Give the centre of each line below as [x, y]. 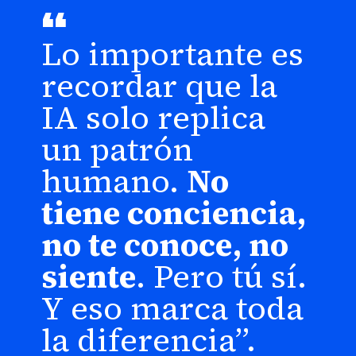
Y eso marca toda [173, 308]
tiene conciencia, [174, 212]
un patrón [118, 149]
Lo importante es [173, 53]
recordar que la [160, 85]
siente [89, 276]
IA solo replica [154, 117]
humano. [114, 180]
